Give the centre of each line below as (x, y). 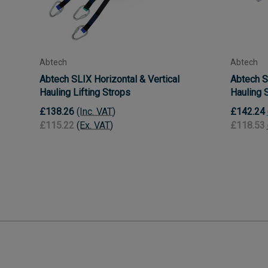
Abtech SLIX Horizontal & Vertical (109, 79)
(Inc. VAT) (96, 112)
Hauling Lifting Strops (85, 92)
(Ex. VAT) (95, 126)
